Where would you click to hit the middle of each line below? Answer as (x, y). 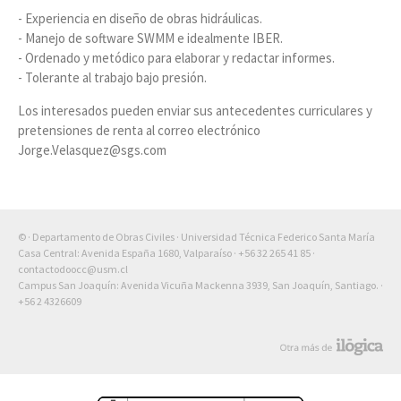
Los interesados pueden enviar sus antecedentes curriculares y (195, 110)
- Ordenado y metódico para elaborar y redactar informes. (176, 57)
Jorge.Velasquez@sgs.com (92, 149)
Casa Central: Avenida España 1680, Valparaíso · (128, 252)
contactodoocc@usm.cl (73, 269)
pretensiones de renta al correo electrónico (139, 130)
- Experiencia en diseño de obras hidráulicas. (140, 18)
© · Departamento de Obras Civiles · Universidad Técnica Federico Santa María (196, 236)
